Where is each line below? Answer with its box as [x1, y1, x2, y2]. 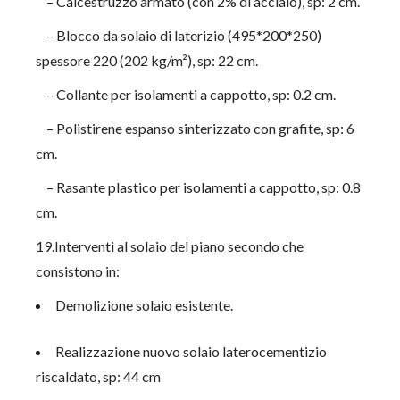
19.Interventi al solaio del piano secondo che [36, 237, 304, 254]
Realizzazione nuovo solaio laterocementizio [55, 343, 328, 360]
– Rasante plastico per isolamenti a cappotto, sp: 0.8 [36, 179, 362, 196]
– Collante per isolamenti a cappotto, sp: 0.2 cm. [36, 86, 337, 103]
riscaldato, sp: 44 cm [36, 368, 162, 385]
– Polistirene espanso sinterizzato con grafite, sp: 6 [36, 120, 355, 137]
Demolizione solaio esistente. [55, 296, 234, 313]
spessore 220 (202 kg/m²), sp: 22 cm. [36, 52, 259, 69]
